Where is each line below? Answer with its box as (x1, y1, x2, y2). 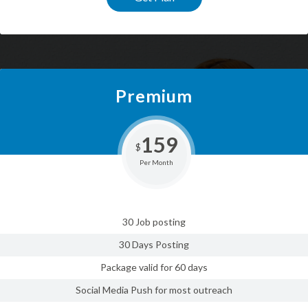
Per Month (140, 158, 173, 167)
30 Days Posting (119, 239, 189, 251)
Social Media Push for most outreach (76, 284, 232, 296)
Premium (115, 85, 193, 107)
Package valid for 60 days (100, 261, 208, 274)
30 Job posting (122, 216, 186, 228)
